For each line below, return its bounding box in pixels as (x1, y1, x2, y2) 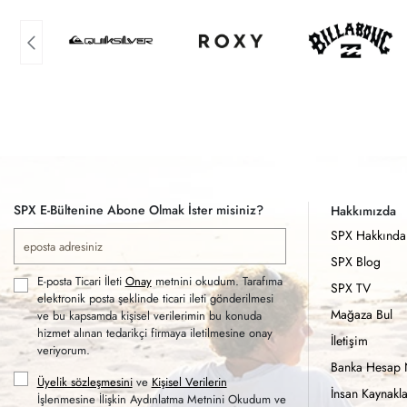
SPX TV (331, 279, 371, 297)
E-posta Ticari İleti (36, 273, 125, 290)
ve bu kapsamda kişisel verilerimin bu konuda (36, 307, 262, 324)
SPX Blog (331, 253, 381, 271)
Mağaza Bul (331, 305, 392, 323)
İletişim (331, 332, 368, 350)
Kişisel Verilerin (151, 373, 227, 391)
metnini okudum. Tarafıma (151, 273, 283, 290)
